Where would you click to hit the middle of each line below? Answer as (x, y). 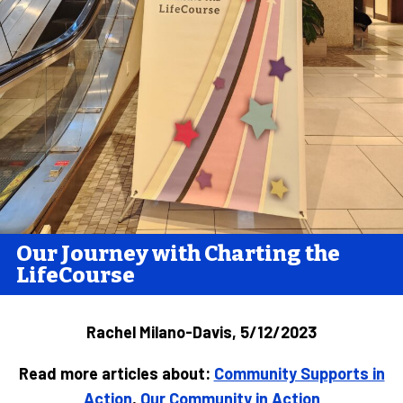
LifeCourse (76, 275)
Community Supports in (299, 373)
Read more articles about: (116, 373)
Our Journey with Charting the (178, 253)
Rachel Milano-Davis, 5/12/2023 (201, 331)
